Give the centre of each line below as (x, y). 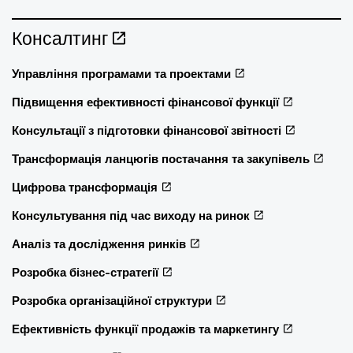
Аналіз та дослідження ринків (99, 243)
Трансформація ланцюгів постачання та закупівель (161, 158)
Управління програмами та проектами (121, 73)
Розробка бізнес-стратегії (85, 272)
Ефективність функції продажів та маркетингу (145, 329)
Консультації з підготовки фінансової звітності (147, 130)
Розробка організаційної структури (112, 300)
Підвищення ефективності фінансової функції (145, 102)
